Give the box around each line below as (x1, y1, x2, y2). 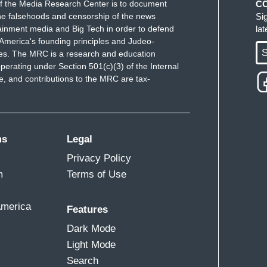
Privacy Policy (67, 152, 132, 164)
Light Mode (67, 238, 116, 250)
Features (67, 203, 108, 215)
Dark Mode (67, 222, 116, 234)
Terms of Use (67, 168, 127, 180)
